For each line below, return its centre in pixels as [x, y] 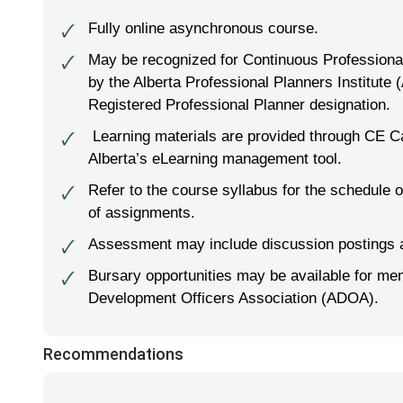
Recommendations [113, 354]
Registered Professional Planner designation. [239, 104]
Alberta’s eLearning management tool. [215, 158]
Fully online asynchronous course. [203, 27]
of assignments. [142, 212]
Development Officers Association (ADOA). [233, 297]
